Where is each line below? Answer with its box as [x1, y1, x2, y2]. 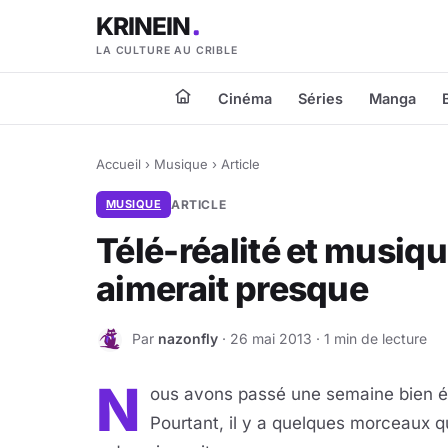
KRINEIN [96, 10, 192, 41]
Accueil [96, 156, 141, 172]
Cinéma [218, 90, 272, 107]
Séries [298, 90, 343, 107]
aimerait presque [96, 268, 369, 309]
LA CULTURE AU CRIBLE [96, 43, 238, 57]
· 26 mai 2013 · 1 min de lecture [218, 329, 427, 347]
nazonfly [158, 329, 218, 347]
